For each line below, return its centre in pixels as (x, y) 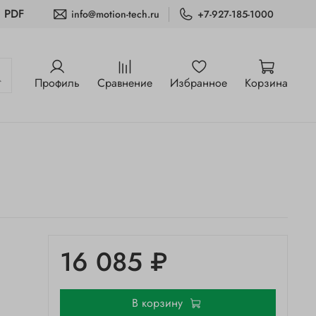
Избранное (199, 83)
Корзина (266, 83)
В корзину (157, 303)
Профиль (57, 83)
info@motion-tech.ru (116, 14)
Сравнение (125, 83)
